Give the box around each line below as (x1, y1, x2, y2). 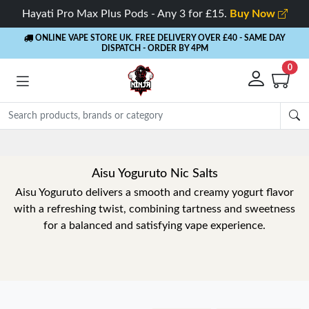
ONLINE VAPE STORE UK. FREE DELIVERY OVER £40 (32, 34, 237, 42)
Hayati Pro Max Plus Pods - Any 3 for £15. (21, 8, 230, 19)
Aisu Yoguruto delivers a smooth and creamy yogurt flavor (15, 187, 294, 198)
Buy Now (229, 8, 278, 19)
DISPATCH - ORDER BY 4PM (101, 44, 208, 52)
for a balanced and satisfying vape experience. (43, 220, 266, 231)
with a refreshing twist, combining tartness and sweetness (14, 203, 295, 215)
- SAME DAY (239, 34, 286, 42)
